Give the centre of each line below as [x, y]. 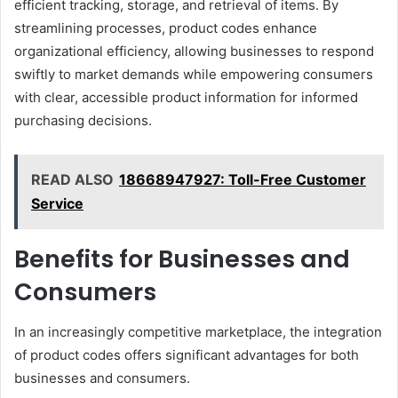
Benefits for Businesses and [182, 259]
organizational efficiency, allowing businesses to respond [194, 52]
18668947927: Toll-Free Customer [243, 180]
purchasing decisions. [83, 121]
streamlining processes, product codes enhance [166, 28]
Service [57, 204]
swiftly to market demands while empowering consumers [194, 75]
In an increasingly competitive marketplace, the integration [198, 331]
